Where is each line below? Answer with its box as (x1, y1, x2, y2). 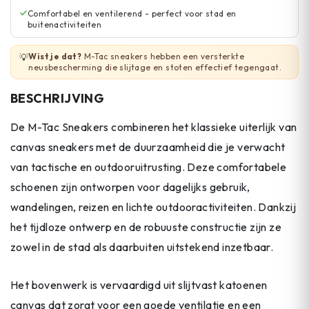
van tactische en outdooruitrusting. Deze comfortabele (10, 160, 287, 175)
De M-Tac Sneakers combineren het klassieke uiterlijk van (10, 120, 297, 134)
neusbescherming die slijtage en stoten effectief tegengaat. (28, 62, 282, 72)
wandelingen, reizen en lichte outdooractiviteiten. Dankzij (10, 200, 297, 215)
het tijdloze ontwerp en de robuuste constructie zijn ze (10, 220, 281, 235)
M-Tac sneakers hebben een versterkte (81, 51, 245, 61)
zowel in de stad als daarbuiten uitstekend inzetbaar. (10, 240, 274, 255)
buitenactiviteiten (28, 19, 102, 30)
